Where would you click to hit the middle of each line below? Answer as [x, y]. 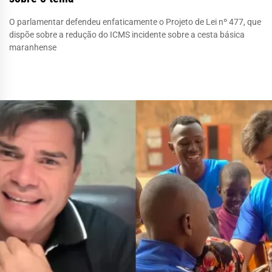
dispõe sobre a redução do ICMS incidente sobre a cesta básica [127, 34]
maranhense [33, 47]
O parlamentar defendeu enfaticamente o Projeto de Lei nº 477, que [135, 22]
